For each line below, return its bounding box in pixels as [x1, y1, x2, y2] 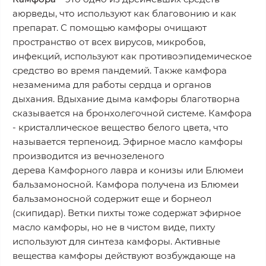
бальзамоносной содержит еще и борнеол [12, 192, 211, 204]
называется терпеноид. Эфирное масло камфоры [12, 135, 243, 147]
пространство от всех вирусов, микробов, [12, 36, 205, 47]
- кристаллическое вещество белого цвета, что [12, 121, 229, 133]
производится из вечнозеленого [12, 150, 164, 161]
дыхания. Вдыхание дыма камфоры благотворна [12, 93, 240, 104]
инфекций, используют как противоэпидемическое [12, 50, 252, 62]
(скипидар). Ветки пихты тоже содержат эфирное [12, 207, 241, 218]
